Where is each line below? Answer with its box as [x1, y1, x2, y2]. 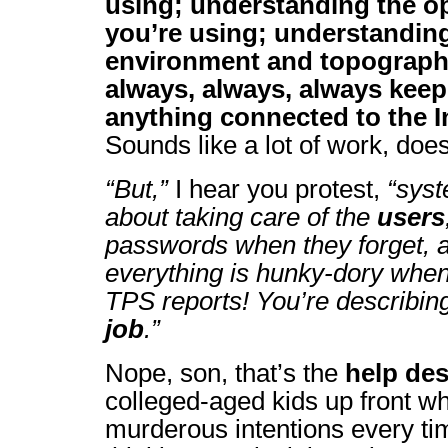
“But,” [105, 175, 168, 203]
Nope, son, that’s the [105, 359, 345, 387]
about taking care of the [105, 203, 377, 231]
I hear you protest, [168, 175, 387, 203]
